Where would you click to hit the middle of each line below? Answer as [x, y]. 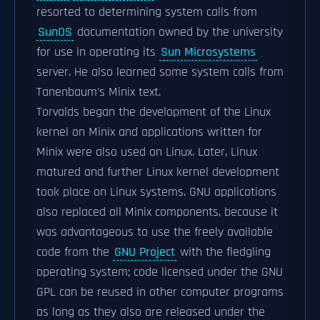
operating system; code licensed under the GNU [160, 272]
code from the [75, 252]
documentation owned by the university [178, 32]
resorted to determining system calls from [147, 12]
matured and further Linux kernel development [158, 172]
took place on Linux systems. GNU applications [156, 192]
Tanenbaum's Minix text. [99, 92]
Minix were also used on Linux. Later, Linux [147, 152]
